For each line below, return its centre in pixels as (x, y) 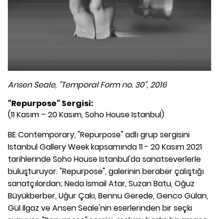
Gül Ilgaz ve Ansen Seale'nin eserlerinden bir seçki (100, 208)
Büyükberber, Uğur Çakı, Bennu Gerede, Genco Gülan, (108, 196)
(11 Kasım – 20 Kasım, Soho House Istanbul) (86, 115)
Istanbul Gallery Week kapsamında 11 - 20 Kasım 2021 (105, 147)
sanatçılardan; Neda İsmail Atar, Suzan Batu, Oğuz (101, 184)
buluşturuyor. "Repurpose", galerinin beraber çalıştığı (106, 172)
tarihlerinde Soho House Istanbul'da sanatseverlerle (104, 159)
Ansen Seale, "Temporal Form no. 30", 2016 (87, 85)
